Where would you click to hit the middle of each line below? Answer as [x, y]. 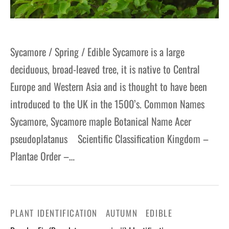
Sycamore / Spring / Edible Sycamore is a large [97, 52]
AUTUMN [122, 213]
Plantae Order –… [42, 156]
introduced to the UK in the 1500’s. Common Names [107, 104]
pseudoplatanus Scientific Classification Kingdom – [109, 139]
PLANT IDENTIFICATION [54, 213]
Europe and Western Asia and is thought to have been [109, 87]
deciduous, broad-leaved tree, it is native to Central [105, 69]
